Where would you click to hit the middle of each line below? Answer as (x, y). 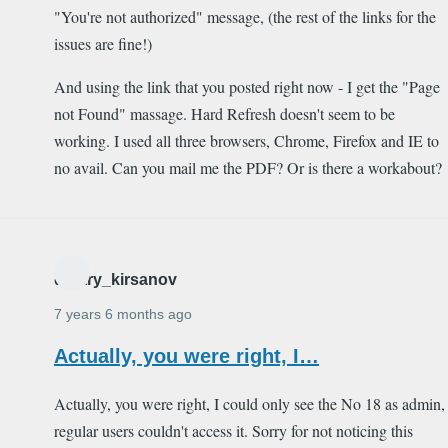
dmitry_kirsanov (115, 279)
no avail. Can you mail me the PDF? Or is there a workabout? (248, 167)
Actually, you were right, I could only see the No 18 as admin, (249, 403)
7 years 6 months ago (123, 313)
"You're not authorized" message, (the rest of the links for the (245, 16)
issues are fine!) (103, 43)
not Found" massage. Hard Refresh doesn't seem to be (224, 113)
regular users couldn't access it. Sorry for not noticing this (233, 430)
